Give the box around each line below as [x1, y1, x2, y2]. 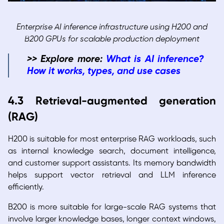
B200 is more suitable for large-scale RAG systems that [8, 203, 216, 212]
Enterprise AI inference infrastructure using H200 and [16, 23, 207, 32]
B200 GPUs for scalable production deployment [24, 35, 199, 44]
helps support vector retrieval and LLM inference [8, 171, 216, 180]
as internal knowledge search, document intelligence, [8, 147, 216, 156]
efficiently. [8, 183, 44, 192]
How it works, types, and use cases [27, 66, 180, 77]
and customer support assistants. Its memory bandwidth [8, 159, 216, 168]
